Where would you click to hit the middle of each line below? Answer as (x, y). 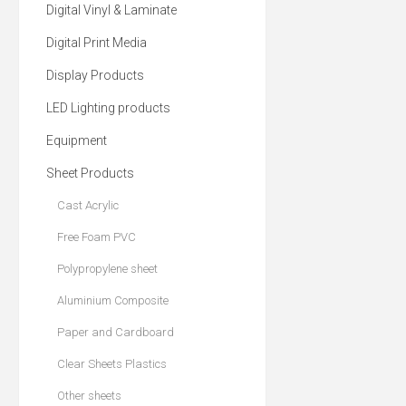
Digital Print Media (97, 43)
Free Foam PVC (97, 237)
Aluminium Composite (113, 300)
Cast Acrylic (88, 205)
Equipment (77, 140)
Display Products (95, 75)
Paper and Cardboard (116, 332)
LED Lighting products (108, 108)
